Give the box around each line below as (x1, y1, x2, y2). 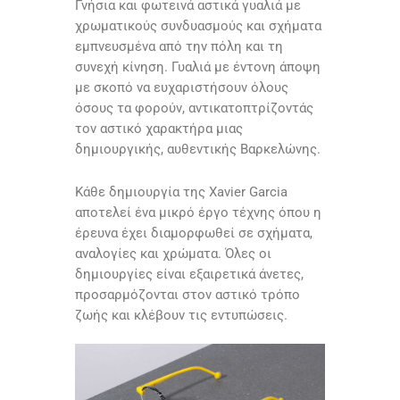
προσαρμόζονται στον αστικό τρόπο (75, 287, 300, 304)
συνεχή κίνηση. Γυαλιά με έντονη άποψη (75, 59, 321, 76)
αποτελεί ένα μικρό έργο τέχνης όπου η (75, 204, 321, 221)
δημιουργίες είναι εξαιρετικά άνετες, (75, 266, 304, 283)
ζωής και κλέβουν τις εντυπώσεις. (75, 307, 287, 324)
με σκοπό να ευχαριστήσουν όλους (75, 79, 288, 96)
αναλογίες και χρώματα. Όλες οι (75, 246, 271, 262)
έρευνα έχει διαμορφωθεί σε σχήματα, (75, 225, 312, 242)
